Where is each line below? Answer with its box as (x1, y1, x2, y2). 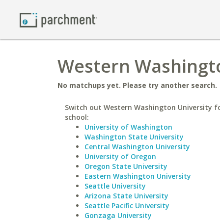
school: (65, 112, 89, 122)
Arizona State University (84, 191, 168, 200)
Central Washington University (84, 142, 190, 151)
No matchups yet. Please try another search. (57, 81, 217, 90)
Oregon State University (84, 162, 167, 171)
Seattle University (84, 181, 146, 191)
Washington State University (84, 132, 184, 141)
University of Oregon (84, 152, 156, 161)
